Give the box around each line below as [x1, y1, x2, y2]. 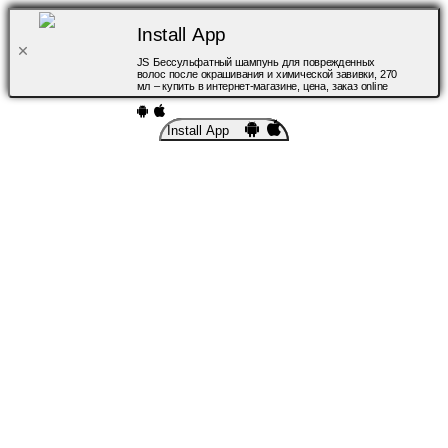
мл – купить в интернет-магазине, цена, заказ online [136, 80, 388, 93]
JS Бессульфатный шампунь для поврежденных [136, 56, 375, 69]
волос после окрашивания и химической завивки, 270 [136, 68, 397, 81]
